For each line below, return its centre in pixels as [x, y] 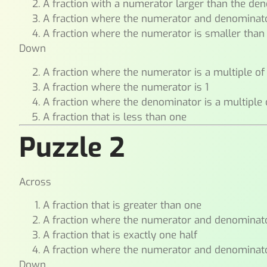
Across [35, 182]
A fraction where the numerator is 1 [126, 87]
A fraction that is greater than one [122, 205]
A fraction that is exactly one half [120, 235]
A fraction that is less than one [115, 117]
